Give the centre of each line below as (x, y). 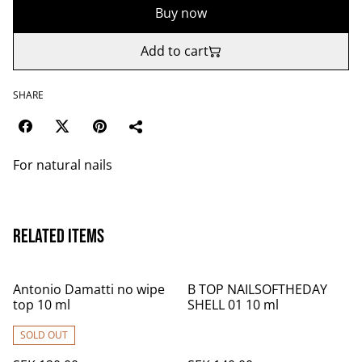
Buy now (181, 13)
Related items (59, 236)
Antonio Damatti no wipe (89, 289)
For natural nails (63, 165)
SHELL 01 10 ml (233, 305)
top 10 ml (42, 305)
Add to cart (175, 51)
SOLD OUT (44, 335)
